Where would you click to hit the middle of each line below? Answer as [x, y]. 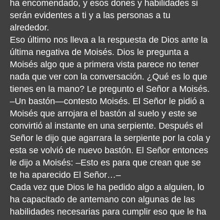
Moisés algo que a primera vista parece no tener [104, 64]
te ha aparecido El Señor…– [65, 175]
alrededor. [29, 27]
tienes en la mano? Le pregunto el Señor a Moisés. [110, 89]
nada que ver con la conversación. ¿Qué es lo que [109, 76]
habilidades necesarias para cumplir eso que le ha [108, 211]
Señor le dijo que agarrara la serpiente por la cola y [110, 138]
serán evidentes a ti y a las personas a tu [90, 15]
